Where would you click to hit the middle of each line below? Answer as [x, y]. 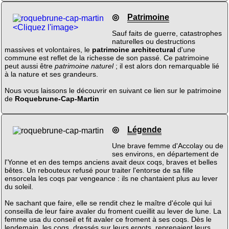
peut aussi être [29, 66]
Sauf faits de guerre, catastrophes [167, 33]
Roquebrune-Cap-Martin [57, 99]
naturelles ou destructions [153, 42]
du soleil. [19, 187]
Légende [144, 129]
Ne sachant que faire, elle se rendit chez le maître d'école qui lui [108, 203]
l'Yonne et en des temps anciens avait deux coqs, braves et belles [111, 162]
